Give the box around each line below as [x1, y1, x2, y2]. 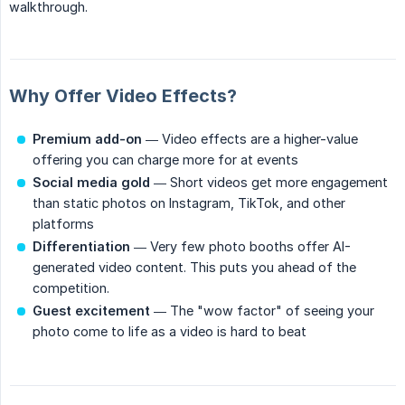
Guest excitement [33, 303, 150, 319]
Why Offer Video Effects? [9, 85, 237, 108]
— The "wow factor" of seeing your [150, 303, 374, 319]
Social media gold [33, 174, 150, 191]
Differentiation [33, 239, 130, 255]
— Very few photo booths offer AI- [130, 239, 351, 255]
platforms [33, 216, 94, 232]
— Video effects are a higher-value [142, 131, 358, 147]
